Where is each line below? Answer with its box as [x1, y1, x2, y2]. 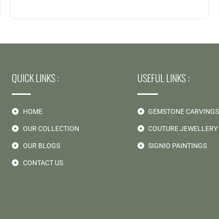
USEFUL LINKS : [137, 70, 190, 85]
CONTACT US [22, 158, 63, 167]
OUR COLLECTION [22, 124, 79, 132]
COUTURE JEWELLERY [148, 124, 218, 132]
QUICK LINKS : [12, 70, 59, 85]
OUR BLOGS [22, 141, 60, 150]
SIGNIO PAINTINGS [148, 141, 207, 150]
